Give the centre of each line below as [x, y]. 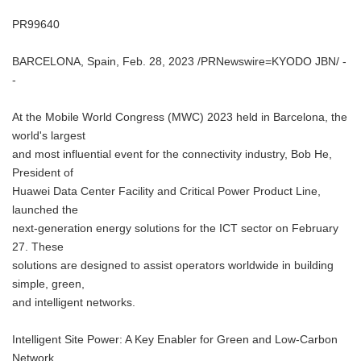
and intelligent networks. [74, 303]
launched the [45, 210]
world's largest [49, 136]
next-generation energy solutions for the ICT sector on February [175, 228]
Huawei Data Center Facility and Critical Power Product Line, [166, 191]
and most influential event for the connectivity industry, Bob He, [172, 154]
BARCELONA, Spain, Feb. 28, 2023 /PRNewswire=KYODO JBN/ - [179, 62]
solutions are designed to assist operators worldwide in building [173, 266]
